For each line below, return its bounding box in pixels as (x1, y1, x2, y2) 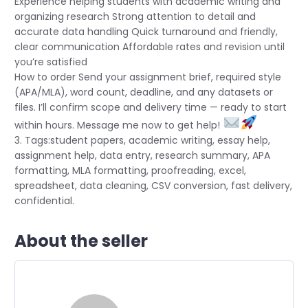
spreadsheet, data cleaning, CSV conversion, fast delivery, (14, 179, 292, 193)
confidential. (14, 194, 74, 208)
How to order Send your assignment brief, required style (14, 70, 281, 85)
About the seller (14, 230, 148, 253)
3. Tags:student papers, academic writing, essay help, (14, 133, 270, 148)
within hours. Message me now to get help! (14, 118, 223, 133)
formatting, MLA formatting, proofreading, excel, (14, 164, 246, 178)
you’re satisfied (14, 55, 87, 69)
